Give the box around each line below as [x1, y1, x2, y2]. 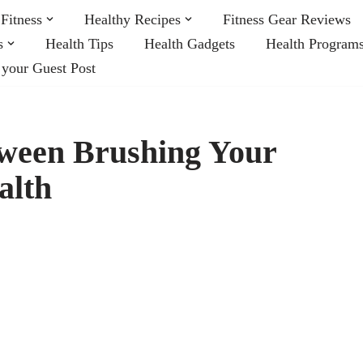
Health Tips [45, 35, 113, 52]
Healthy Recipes [84, 11, 181, 28]
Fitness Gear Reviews [223, 11, 351, 28]
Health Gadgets [144, 35, 235, 52]
